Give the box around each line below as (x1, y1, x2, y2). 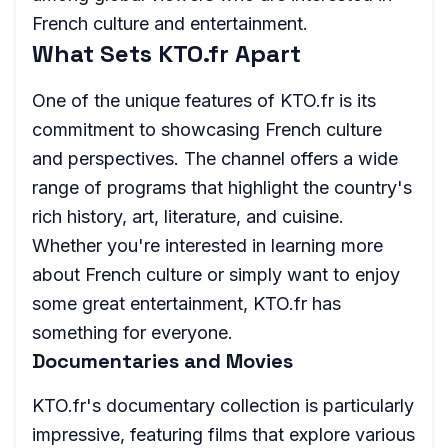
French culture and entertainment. (32, 13, 308, 35)
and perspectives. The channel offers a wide (32, 148, 398, 170)
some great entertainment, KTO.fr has (32, 293, 341, 315)
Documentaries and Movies (32, 348, 293, 375)
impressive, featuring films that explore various (32, 424, 415, 446)
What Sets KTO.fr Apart (32, 38, 301, 70)
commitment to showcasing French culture (32, 119, 382, 141)
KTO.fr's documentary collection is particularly (32, 395, 414, 417)
